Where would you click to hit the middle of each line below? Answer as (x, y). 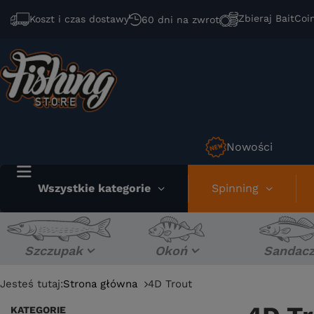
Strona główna (100, 284)
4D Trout (170, 284)
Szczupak (53, 251)
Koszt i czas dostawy (79, 19)
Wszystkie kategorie (94, 188)
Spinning (235, 188)
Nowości (249, 147)
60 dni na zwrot (180, 19)
